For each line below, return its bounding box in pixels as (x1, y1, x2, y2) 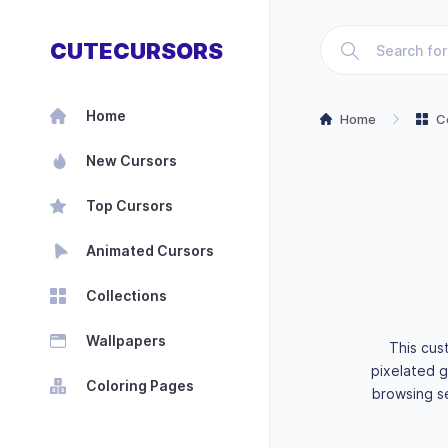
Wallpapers (86, 332, 166, 349)
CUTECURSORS (50, 38, 223, 64)
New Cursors (86, 152, 177, 169)
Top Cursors (86, 197, 173, 214)
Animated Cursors (86, 242, 214, 259)
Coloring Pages (86, 377, 194, 394)
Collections (86, 287, 167, 304)
